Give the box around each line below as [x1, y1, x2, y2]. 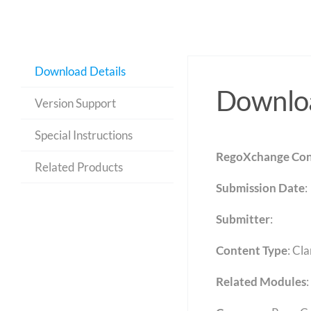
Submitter [215, 211, 270, 226]
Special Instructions [34, 127, 133, 142]
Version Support [34, 95, 116, 110]
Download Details [34, 63, 126, 78]
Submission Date [215, 180, 305, 195]
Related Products [34, 159, 123, 174]
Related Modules [215, 274, 306, 289]
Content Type [215, 242, 287, 258]
